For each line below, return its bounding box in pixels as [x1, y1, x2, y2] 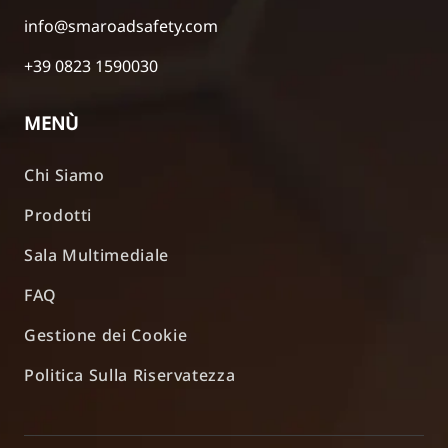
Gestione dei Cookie [24, 319, 188, 348]
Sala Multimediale [24, 239, 169, 268]
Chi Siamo [24, 159, 105, 188]
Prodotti [24, 199, 93, 228]
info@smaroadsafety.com [24, 10, 218, 39]
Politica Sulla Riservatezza [24, 359, 236, 388]
